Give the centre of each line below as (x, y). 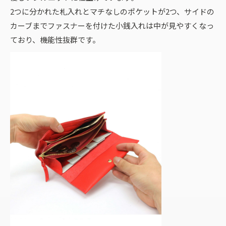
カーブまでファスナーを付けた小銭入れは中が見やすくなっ (112, 25)
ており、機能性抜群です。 (55, 39)
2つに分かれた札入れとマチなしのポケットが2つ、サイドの (112, 11)
